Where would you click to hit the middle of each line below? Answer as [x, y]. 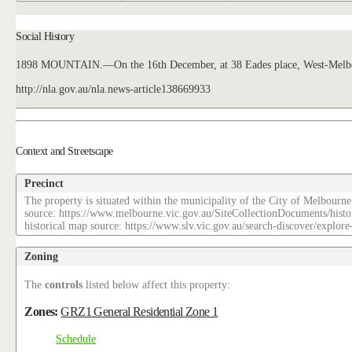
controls [64, 284]
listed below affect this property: [157, 284]
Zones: [43, 312]
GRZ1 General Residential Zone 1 [139, 312]
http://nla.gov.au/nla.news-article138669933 [114, 89]
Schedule [76, 339]
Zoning [42, 256]
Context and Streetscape [64, 151]
